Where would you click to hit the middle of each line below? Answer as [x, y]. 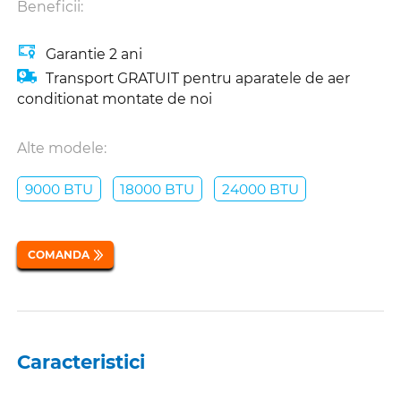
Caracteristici [81, 362]
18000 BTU [158, 189]
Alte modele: [62, 149]
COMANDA [59, 255]
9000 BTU [59, 189]
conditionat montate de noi [115, 99]
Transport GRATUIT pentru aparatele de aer [198, 79]
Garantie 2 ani [94, 55]
